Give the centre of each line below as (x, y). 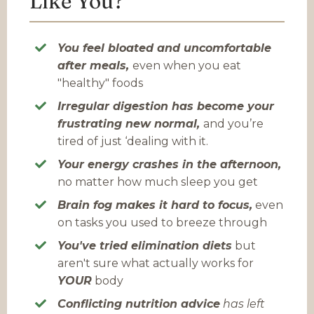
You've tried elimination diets (145, 245)
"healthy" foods (100, 83)
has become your (223, 106)
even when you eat (187, 65)
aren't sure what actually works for (156, 263)
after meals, (95, 65)
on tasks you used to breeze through (162, 222)
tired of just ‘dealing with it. (133, 141)
